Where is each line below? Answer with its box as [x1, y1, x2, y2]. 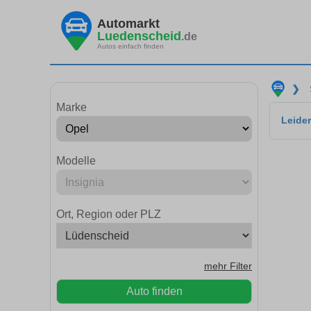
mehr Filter [204, 261, 252, 271]
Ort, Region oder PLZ [56, 208, 161, 220]
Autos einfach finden [97, 42, 164, 50]
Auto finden [126, 285, 183, 297]
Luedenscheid [97, 28, 181, 43]
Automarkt [97, 16, 160, 31]
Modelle [56, 155, 96, 167]
